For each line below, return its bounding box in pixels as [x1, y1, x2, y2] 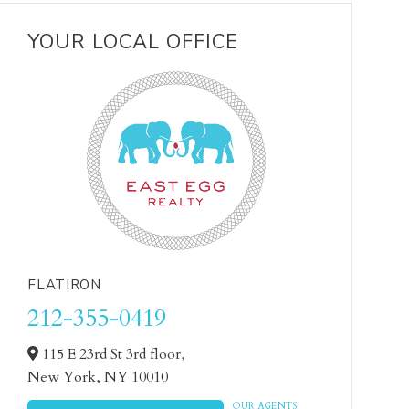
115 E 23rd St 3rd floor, [38, 344, 186, 364]
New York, [27, 367, 105, 387]
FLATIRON [27, 276, 101, 294]
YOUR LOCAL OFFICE [27, 28, 239, 56]
